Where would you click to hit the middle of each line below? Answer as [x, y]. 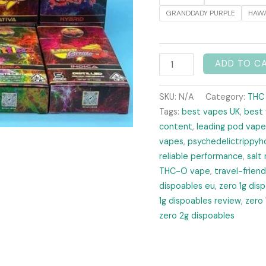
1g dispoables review [200, 201]
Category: [226, 97]
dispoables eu [187, 186]
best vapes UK [210, 112]
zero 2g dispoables [197, 216]
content [175, 127]
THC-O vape [184, 171]
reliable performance [201, 156]
